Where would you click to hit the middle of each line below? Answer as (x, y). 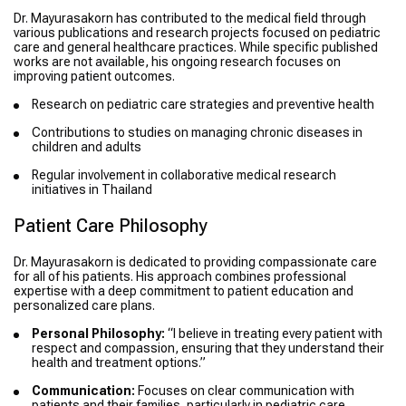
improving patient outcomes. (94, 76)
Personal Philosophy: (98, 333)
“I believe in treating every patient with (274, 333)
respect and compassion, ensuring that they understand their (208, 348)
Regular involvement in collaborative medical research (184, 174)
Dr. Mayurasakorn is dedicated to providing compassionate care (195, 261)
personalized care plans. (84, 305)
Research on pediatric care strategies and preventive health (203, 104)
